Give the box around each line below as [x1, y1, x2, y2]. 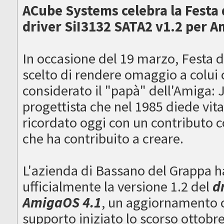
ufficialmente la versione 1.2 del [22, 177, 213, 196]
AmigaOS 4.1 [22, 193, 102, 212]
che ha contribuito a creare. [22, 129, 184, 148]
